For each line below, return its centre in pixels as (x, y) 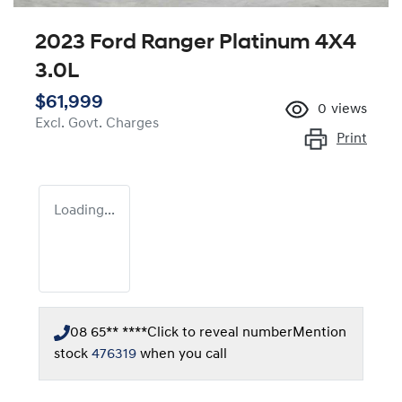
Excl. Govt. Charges (97, 123)
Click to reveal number (220, 332)
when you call (184, 354)
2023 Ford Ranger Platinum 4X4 (196, 43)
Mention (319, 332)
